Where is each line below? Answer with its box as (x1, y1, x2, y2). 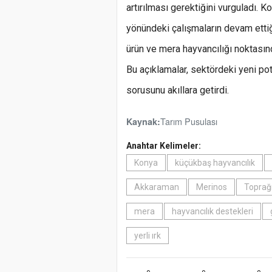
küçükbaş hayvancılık (175, 158, 255, 168)
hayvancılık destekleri (172, 206, 253, 217)
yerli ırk (134, 231, 161, 241)
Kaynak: (126, 115, 160, 128)
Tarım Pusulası (160, 115, 217, 128)
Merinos (196, 182, 227, 192)
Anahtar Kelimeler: (126, 141, 201, 151)
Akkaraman (134, 182, 179, 192)
